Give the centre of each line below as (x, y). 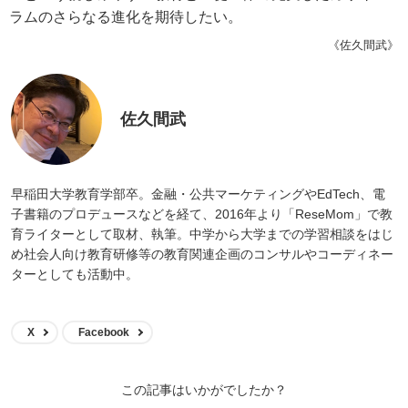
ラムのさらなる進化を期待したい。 (126, 16)
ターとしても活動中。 (75, 275)
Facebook (104, 333)
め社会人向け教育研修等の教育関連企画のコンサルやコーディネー (202, 255)
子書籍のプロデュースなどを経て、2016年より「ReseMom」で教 (202, 214)
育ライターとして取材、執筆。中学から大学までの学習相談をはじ (202, 235)
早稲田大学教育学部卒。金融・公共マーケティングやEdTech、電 (198, 194)
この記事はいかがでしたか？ (204, 390)
